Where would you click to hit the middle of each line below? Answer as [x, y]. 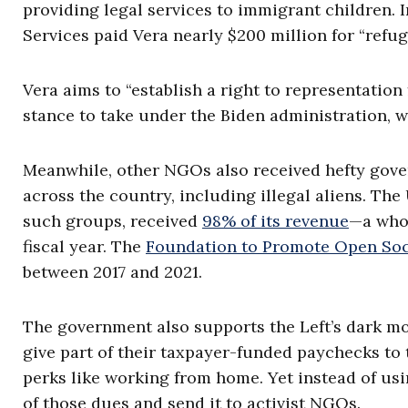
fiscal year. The [84, 246]
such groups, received [112, 221]
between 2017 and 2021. [112, 272]
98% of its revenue [275, 221]
